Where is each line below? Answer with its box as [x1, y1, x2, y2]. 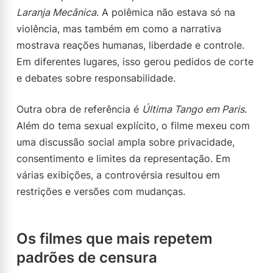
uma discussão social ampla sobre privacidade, [16, 136, 235, 148]
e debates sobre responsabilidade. [16, 72, 175, 84]
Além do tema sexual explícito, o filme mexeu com [16, 119, 250, 132]
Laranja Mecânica [16, 6, 96, 18]
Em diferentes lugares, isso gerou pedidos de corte [16, 55, 253, 68]
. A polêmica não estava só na [96, 6, 235, 18]
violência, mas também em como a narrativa [16, 23, 221, 35]
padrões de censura [16, 249, 157, 266]
